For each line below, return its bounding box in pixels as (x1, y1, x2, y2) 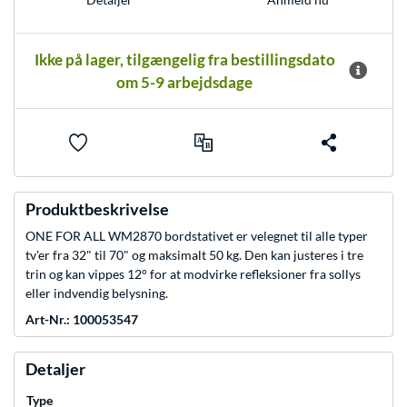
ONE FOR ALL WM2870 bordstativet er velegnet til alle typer (25, 228, 368, 244)
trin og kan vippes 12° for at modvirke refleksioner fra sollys (25, 266, 361, 283)
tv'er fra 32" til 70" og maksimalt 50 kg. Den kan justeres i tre (25, 247, 363, 263)
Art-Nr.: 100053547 (25, 312, 138, 328)
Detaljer (25, 359, 85, 380)
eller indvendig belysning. (25, 285, 168, 302)
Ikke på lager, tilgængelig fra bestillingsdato (34, 50, 335, 70)
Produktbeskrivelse (25, 199, 169, 220)
